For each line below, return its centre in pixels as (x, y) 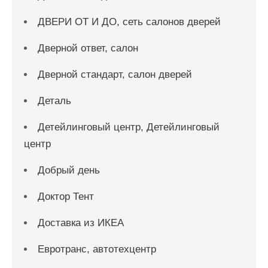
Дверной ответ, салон (88, 48)
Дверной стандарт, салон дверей (115, 74)
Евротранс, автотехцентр (97, 249)
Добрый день (69, 170)
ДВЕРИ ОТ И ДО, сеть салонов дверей (129, 22)
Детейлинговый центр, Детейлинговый (129, 127)
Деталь (54, 101)
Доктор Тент (66, 197)
